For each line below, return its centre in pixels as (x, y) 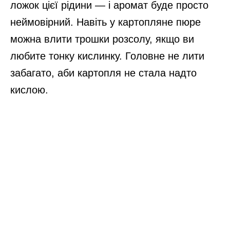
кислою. (29, 90)
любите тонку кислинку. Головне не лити (107, 56)
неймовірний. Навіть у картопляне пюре (106, 22)
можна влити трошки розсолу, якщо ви (102, 39)
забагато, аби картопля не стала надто (103, 73)
